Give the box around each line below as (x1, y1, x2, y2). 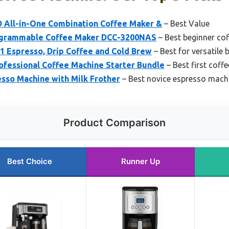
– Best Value (162, 19, 210, 29)
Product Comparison (63, 117, 166, 129)
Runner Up (121, 156, 160, 167)
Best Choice (7, 156, 52, 167)
